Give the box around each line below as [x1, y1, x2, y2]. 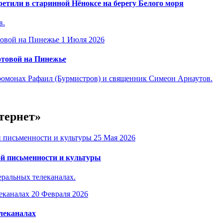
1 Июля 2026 [61, 35, 105, 44]
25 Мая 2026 [94, 133, 135, 142]
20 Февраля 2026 [31, 189, 88, 198]
